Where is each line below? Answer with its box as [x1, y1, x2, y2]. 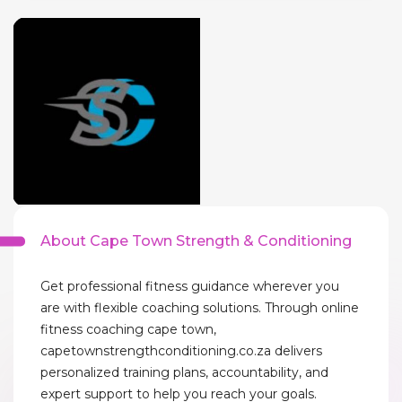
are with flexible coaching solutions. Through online [40, 300, 359, 316]
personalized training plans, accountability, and [40, 364, 328, 380]
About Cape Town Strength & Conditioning [40, 232, 352, 249]
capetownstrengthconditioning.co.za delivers [40, 343, 322, 359]
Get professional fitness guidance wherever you [40, 278, 339, 294]
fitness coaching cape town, [40, 321, 216, 337]
